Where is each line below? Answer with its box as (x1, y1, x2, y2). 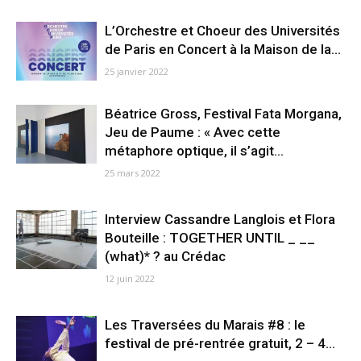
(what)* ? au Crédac (105, 248, 226, 265)
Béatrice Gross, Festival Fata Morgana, (105, 106, 342, 122)
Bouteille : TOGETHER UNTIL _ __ (105, 230, 315, 247)
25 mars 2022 (105, 167, 160, 180)
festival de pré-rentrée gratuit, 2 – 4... (105, 335, 335, 352)
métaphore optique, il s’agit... (105, 143, 284, 160)
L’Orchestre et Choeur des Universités (105, 23, 340, 39)
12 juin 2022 (105, 272, 155, 285)
